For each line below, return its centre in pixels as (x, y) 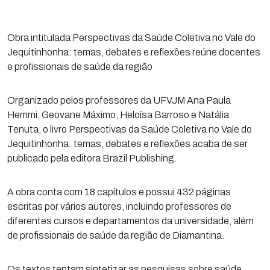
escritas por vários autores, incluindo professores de (119, 206)
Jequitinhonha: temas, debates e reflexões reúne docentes (134, 52)
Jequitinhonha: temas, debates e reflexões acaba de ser (127, 144)
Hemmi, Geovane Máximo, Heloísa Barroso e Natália (118, 115)
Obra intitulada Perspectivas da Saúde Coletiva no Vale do (131, 38)
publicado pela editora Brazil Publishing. (92, 158)
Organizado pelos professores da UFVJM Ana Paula (119, 100)
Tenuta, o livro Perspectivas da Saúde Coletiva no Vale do (130, 129)
